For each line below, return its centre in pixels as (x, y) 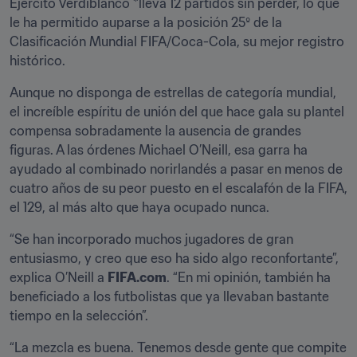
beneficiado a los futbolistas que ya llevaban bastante (169, 297)
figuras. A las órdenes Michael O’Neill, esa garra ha (159, 150)
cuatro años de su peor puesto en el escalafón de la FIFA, (178, 188)
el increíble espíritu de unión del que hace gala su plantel (177, 112)
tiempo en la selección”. (79, 316)
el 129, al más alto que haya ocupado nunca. (139, 208)
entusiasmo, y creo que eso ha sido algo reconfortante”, (174, 259)
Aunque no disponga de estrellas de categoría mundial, (173, 93)
